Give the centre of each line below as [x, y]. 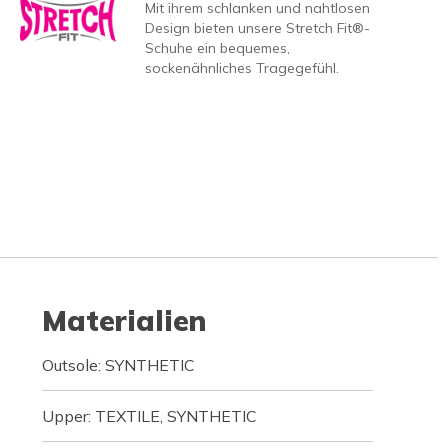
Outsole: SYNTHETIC [118, 364]
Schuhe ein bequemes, [217, 47]
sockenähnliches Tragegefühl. [241, 67]
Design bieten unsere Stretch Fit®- [257, 27]
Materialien [123, 320]
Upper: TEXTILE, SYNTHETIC [149, 415]
